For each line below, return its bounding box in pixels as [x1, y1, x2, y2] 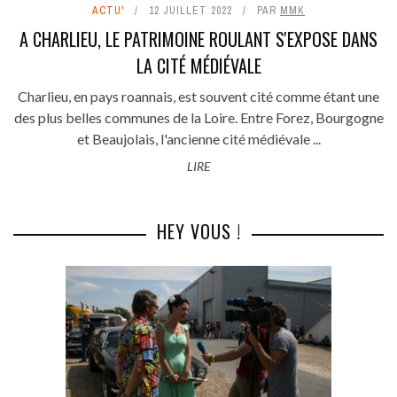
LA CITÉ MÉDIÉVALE [136, 52, 261, 80]
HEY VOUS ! [156, 218, 241, 245]
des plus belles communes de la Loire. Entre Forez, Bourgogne [13, 109, 384, 127]
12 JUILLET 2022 [149, 4, 232, 19]
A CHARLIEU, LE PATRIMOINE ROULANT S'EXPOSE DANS [19, 26, 378, 53]
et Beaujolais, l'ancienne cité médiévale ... [76, 130, 321, 148]
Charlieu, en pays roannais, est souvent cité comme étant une [18, 88, 379, 105]
